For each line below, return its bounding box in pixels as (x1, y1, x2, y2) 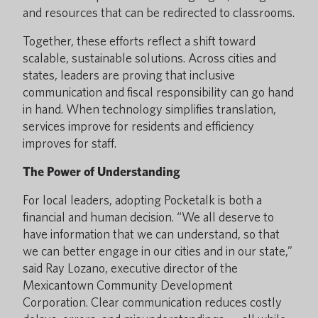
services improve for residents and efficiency (23, 119, 254, 133)
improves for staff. (23, 136, 116, 150)
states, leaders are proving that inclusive (23, 67, 235, 82)
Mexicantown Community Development (23, 278, 233, 292)
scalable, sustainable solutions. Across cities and (23, 50, 276, 65)
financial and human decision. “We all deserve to (23, 209, 274, 224)
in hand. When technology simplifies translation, (23, 102, 276, 116)
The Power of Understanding (23, 164, 180, 179)
